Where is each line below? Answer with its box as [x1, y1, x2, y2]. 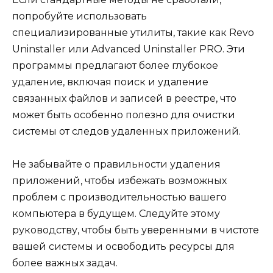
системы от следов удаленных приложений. [12, 126, 241, 138]
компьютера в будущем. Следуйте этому [12, 208, 220, 220]
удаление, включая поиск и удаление [12, 76, 208, 88]
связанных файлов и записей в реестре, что [12, 93, 236, 105]
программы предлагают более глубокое [12, 60, 218, 72]
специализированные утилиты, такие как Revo [12, 27, 254, 39]
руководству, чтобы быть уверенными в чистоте [12, 224, 259, 236]
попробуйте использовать [12, 10, 147, 23]
